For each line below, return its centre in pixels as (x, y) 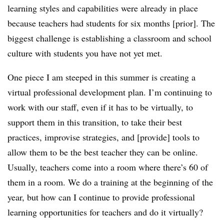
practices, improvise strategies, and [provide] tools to (103, 137)
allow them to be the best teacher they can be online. (103, 152)
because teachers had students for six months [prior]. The (111, 23)
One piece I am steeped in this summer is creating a (101, 77)
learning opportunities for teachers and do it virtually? (105, 212)
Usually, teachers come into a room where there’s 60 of (108, 167)
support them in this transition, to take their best (95, 122)
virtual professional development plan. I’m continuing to (110, 92)
